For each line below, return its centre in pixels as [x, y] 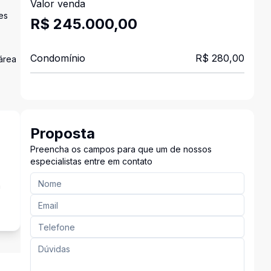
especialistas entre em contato [91, 161]
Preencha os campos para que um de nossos [121, 149]
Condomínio [57, 58]
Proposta [62, 133]
